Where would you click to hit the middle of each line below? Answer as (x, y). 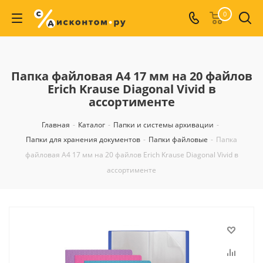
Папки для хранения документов (83, 139)
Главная (55, 125)
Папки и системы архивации (163, 125)
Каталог (91, 125)
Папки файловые (178, 139)
